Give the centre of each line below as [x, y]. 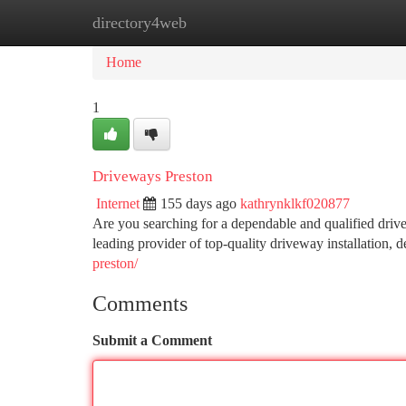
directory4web [140, 23]
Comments [140, 304]
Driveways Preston [153, 176]
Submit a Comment [152, 340]
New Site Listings [233, 22]
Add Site [337, 22]
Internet [118, 203]
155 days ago [198, 203]
